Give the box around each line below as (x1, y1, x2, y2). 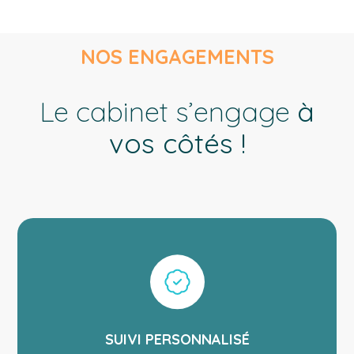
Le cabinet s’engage (40, 94, 297, 130)
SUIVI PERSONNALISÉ (104, 330, 250, 349)
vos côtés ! (108, 126, 246, 161)
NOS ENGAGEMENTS (80, 44, 274, 70)
